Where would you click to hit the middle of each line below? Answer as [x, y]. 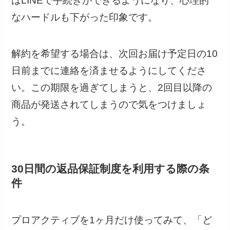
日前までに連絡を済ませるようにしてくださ [109, 70]
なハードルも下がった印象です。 [85, 17]
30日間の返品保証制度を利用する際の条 [111, 168]
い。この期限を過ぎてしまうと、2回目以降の [112, 87]
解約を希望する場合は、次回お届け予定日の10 [115, 53]
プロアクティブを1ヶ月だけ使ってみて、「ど [112, 220]
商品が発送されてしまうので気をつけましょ [109, 104]
